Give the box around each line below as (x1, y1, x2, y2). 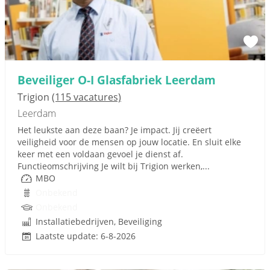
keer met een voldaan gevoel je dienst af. (17, 148, 183, 160)
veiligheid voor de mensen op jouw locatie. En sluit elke (17, 136, 241, 148)
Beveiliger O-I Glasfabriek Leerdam (17, 72, 216, 88)
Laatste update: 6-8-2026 (36, 230, 136, 242)
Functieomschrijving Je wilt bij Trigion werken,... (17, 160, 210, 172)
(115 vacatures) (52, 90, 121, 104)
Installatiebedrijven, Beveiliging (36, 216, 162, 227)
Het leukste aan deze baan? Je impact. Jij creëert (17, 124, 212, 136)
